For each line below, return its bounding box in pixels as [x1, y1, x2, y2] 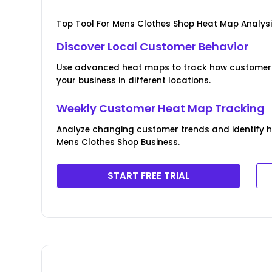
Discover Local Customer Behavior [56, 38, 249, 54]
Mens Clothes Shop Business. [56, 136, 180, 148]
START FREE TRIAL [107, 169, 190, 182]
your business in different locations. [56, 74, 211, 86]
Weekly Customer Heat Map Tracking [56, 100, 265, 116]
